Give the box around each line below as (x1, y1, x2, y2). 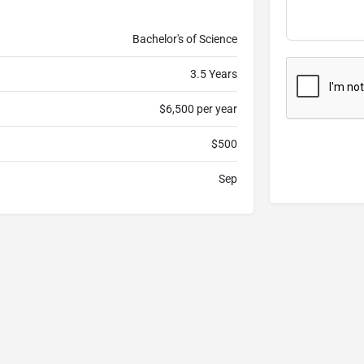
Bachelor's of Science (132, 32, 237, 46)
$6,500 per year (158, 102, 237, 116)
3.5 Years (189, 67, 237, 81)
